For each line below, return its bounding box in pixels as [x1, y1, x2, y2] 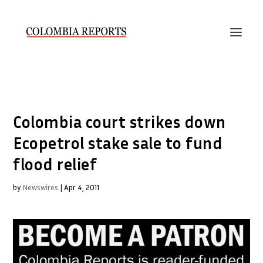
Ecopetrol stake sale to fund [13, 133, 223, 153]
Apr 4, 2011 [64, 183, 100, 192]
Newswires [22, 183, 59, 192]
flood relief [13, 154, 97, 174]
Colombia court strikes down [13, 112, 226, 131]
